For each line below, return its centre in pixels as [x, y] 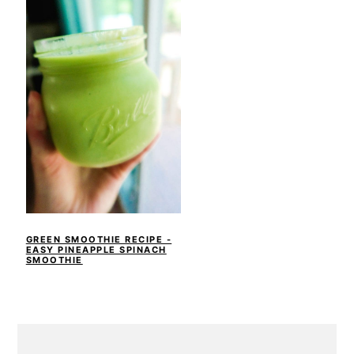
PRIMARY [59, 332]
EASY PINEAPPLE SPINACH [96, 250]
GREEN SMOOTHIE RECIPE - [99, 240]
